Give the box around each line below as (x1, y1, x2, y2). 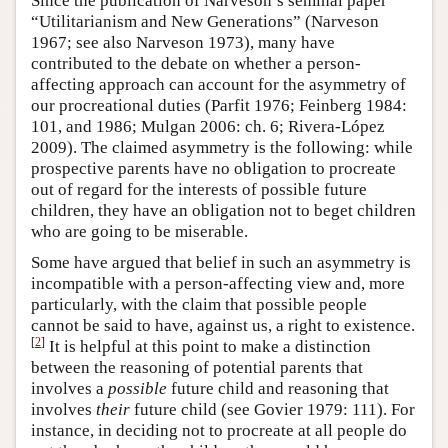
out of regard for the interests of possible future (31, 180, 367, 200)
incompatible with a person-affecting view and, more (31, 274, 405, 294)
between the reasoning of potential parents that (31, 358, 363, 378)
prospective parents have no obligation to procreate (31, 159, 396, 179)
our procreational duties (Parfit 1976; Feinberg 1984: (31, 96, 407, 116)
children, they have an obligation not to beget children (31, 201, 416, 221)
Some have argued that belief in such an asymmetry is (31, 253, 411, 273)
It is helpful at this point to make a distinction (45, 337, 371, 357)
